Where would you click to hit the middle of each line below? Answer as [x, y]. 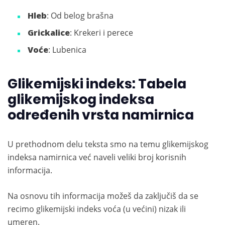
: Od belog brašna [80, 16]
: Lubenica [67, 50]
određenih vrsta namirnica [101, 115]
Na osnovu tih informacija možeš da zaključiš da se [103, 196]
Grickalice [49, 33]
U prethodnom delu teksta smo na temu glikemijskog [108, 144]
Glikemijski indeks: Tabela [97, 84]
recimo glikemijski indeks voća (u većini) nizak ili [97, 209]
